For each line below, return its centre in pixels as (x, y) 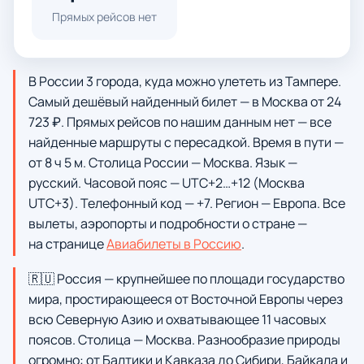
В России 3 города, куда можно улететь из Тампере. (185, 81)
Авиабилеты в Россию (174, 244)
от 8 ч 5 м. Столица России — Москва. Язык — (163, 162)
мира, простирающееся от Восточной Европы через (186, 299)
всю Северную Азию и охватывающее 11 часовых (177, 319)
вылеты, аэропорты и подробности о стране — (168, 223)
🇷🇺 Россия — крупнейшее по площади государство (186, 279)
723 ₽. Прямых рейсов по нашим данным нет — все (180, 122)
